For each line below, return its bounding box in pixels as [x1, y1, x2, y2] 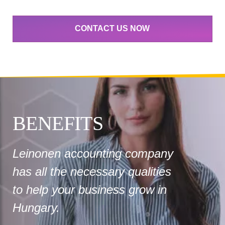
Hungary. [13, 200, 60, 214]
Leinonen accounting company [13, 146, 173, 160]
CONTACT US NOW [75, 24, 150, 33]
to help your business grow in [13, 182, 167, 196]
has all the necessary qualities [13, 164, 171, 178]
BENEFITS [13, 111, 103, 135]
